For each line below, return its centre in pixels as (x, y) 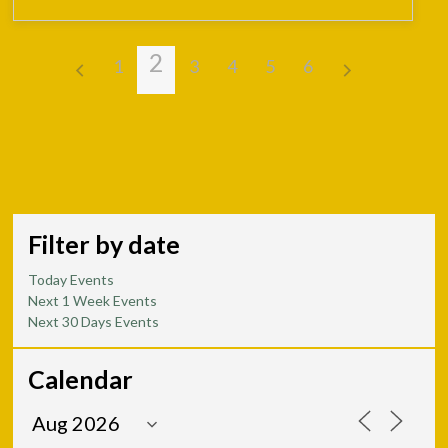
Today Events (71, 279)
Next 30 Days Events (94, 321)
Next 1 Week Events (93, 300)
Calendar (81, 379)
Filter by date (104, 244)
